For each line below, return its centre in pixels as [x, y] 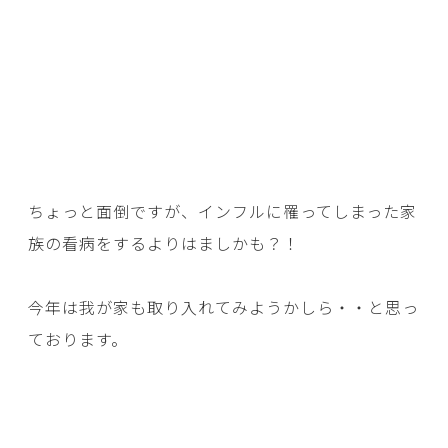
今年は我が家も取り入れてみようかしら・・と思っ [223, 307]
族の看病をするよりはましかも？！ [164, 243]
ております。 [78, 339]
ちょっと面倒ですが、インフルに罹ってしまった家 [222, 211]
